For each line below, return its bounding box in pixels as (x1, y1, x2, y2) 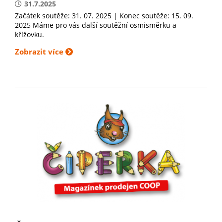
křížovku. (15, 30, 44, 39)
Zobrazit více (15, 47, 65, 57)
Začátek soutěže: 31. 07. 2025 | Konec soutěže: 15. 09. (15, 11, 193, 20)
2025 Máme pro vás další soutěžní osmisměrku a (15, 20, 176, 30)
